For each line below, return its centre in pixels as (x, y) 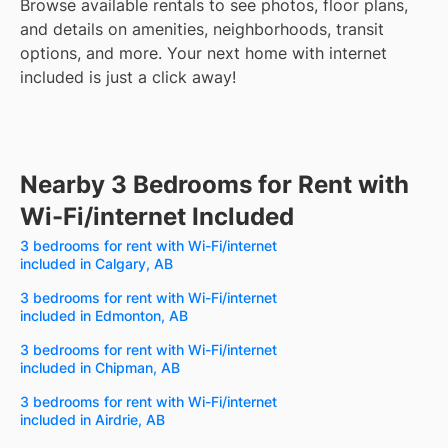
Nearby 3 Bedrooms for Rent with (214, 185)
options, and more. (91, 53)
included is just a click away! (128, 77)
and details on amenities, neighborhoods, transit (202, 29)
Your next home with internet (277, 53)
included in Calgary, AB (96, 264)
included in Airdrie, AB (92, 420)
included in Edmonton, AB (104, 316)
